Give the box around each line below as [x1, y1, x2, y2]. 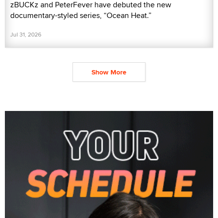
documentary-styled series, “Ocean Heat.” [10, 9, 151, 21]
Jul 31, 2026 [10, 30, 41, 38]
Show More [91, 67, 127, 77]
